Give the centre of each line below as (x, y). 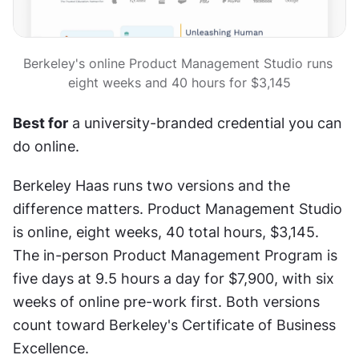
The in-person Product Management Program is (175, 255)
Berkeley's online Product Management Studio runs (177, 63)
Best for (40, 123)
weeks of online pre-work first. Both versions (166, 301)
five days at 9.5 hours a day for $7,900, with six (173, 278)
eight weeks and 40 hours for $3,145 (179, 82)
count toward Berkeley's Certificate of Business (174, 325)
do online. (46, 146)
